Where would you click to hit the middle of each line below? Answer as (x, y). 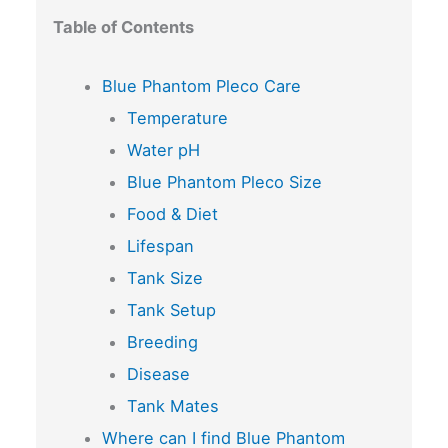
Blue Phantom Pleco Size (224, 181)
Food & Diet (172, 213)
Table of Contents (123, 27)
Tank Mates (172, 405)
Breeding (162, 341)
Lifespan (160, 245)
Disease (158, 373)
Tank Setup (171, 309)
